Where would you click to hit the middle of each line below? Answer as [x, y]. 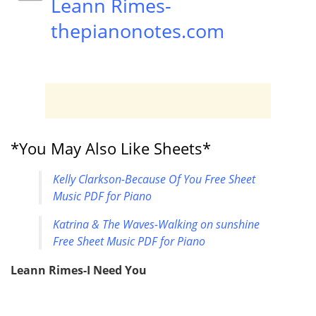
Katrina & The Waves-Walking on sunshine [156, 225]
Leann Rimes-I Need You [79, 271]
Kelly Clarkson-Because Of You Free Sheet [154, 180]
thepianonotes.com [138, 31]
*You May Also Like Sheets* [111, 149]
